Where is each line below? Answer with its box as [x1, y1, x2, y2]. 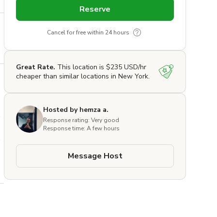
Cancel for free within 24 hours [46, 29, 129, 37]
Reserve [79, 4, 110, 15]
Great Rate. [16, 62, 55, 72]
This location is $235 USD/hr [55, 62, 146, 72]
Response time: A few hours [43, 124, 120, 133]
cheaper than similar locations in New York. [16, 72, 150, 81]
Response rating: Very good [43, 116, 119, 124]
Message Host [67, 151, 123, 162]
